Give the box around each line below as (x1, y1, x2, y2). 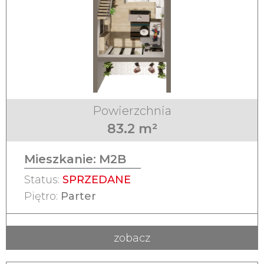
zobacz (114, 231, 150, 245)
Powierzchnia (93, 104, 171, 118)
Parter (61, 190, 96, 203)
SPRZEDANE (62, 173, 131, 187)
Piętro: (24, 190, 61, 203)
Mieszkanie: (24, 152, 96, 167)
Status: (24, 173, 62, 187)
